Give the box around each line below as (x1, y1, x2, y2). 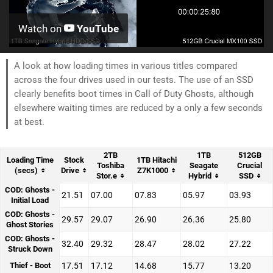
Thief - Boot (9, 261, 51, 271)
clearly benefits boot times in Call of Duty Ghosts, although (14, 88, 253, 100)
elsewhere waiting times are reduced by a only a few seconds (14, 102, 263, 114)
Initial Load (11, 196, 49, 205)
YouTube (74, 23, 119, 35)
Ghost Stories (6, 220, 54, 230)
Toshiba (96, 161, 124, 171)
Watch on (18, 23, 64, 35)
